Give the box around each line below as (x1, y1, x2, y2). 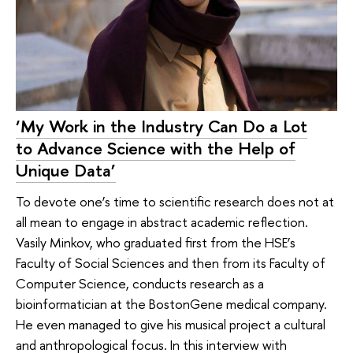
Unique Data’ (16, 158, 116, 182)
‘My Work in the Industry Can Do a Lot (16, 113, 307, 138)
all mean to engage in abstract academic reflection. (16, 213, 308, 232)
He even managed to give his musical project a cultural (16, 315, 325, 334)
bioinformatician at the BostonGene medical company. (16, 295, 327, 314)
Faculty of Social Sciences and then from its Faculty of (16, 254, 325, 273)
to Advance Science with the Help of (16, 136, 295, 160)
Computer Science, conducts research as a (16, 274, 264, 293)
